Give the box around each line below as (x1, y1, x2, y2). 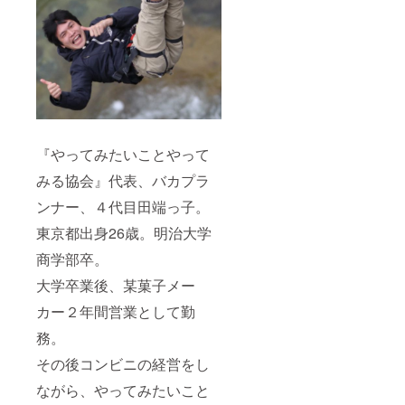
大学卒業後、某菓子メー (36, 274, 195, 296)
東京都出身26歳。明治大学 (36, 221, 212, 243)
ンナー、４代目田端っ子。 (36, 195, 210, 217)
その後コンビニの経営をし (36, 353, 210, 374)
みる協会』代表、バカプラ (36, 169, 210, 191)
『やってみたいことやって (36, 143, 210, 165)
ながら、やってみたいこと (36, 379, 210, 400)
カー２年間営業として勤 (36, 300, 195, 322)
